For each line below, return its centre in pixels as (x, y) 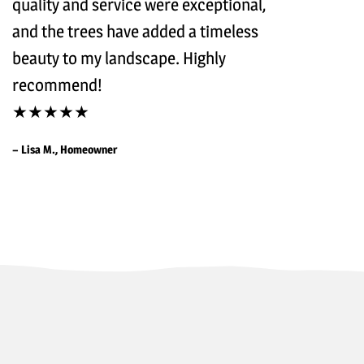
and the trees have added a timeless (136, 31)
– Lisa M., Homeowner (65, 149)
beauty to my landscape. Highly (119, 58)
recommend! (57, 84)
